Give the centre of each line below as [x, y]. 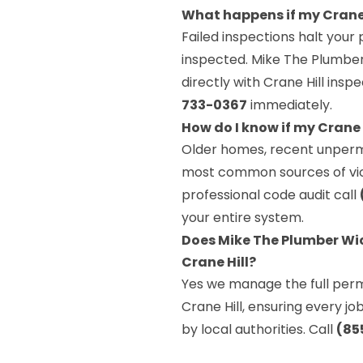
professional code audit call [271, 195]
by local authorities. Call [259, 329]
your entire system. [243, 218]
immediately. [290, 105]
